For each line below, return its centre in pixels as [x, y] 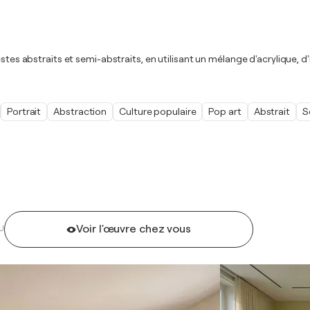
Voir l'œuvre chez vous [134, 229]
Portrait [24, 111]
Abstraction [80, 111]
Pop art [225, 111]
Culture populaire [158, 111]
